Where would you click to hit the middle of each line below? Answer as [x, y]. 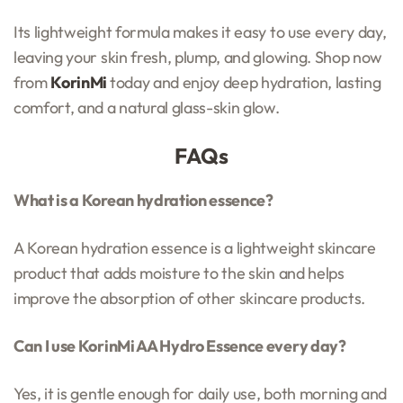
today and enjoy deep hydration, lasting [245, 82]
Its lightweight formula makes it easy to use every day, [200, 31]
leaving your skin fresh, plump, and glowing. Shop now [198, 57]
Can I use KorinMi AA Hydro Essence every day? [180, 345]
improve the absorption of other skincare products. [189, 298]
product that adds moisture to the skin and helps [179, 273]
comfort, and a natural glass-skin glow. [147, 107]
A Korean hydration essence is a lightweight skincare [195, 247]
